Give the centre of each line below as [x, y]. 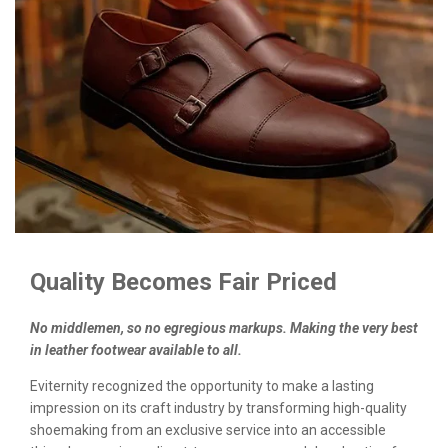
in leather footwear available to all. [136, 350]
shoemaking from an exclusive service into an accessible [208, 430]
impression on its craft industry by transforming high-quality [218, 408]
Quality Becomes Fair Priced [183, 282]
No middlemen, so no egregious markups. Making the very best [224, 328]
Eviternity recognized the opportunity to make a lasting [202, 386]
